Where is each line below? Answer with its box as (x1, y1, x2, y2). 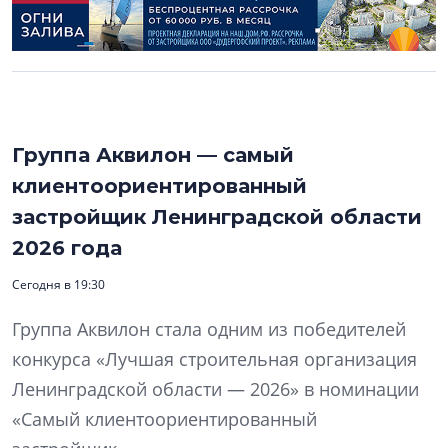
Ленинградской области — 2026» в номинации (12, 377, 419, 402)
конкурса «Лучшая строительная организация (12, 347, 417, 372)
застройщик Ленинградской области (12, 205, 422, 230)
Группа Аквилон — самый (12, 143, 294, 168)
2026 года (12, 236, 122, 261)
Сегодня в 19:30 (12, 276, 105, 294)
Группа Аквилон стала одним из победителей (12, 317, 406, 342)
